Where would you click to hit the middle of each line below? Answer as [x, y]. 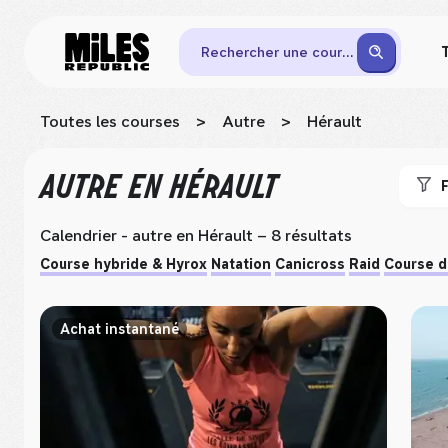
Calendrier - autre [106, 235]
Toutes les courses [110, 121]
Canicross [310, 264]
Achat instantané [119, 329]
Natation [241, 264]
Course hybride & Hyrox [123, 264]
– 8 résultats [302, 235]
